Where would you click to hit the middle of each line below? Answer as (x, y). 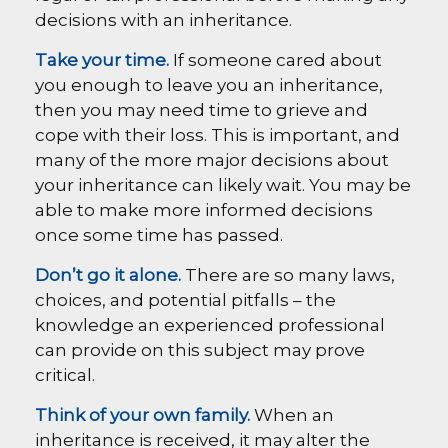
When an (292, 415)
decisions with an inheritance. (163, 20)
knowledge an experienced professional (210, 325)
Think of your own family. (142, 415)
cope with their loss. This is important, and (217, 135)
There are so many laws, (288, 275)
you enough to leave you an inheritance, (209, 85)
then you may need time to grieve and (201, 110)
